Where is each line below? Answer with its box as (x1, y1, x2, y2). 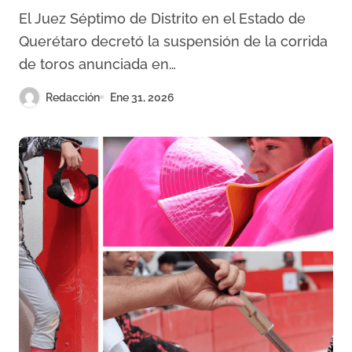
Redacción (46, 90, 100, 104)
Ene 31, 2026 (110, 90, 174, 104)
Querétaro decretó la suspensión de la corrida (19, 33, 328, 49)
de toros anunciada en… (19, 56, 176, 72)
